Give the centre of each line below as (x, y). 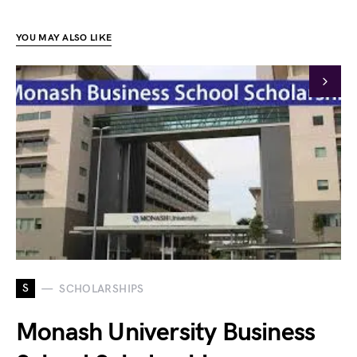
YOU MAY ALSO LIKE (64, 38)
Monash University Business (166, 333)
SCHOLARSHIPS (102, 288)
